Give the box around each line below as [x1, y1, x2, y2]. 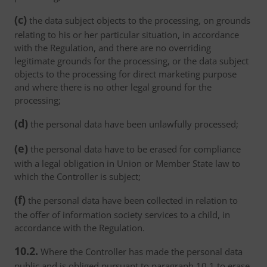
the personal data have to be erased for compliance [28, 143, 241, 155]
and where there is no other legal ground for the [14, 81, 212, 93]
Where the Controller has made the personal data [38, 246, 243, 257]
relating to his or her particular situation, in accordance [14, 29, 239, 41]
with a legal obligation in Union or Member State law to [14, 157, 240, 169]
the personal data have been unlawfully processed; [28, 118, 238, 130]
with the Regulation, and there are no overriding [14, 42, 211, 54]
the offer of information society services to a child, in [14, 209, 230, 221]
